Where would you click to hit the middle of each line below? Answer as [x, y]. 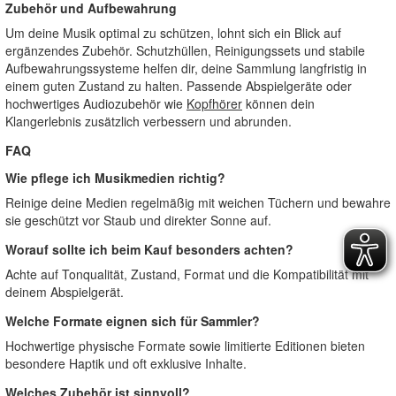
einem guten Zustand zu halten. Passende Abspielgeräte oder [179, 86]
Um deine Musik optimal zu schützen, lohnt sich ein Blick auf [173, 33]
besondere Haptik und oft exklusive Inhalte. [126, 363]
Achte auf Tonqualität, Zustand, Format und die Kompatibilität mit [187, 274]
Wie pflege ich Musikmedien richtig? [115, 178]
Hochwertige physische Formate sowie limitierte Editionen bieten [185, 346]
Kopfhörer [214, 103]
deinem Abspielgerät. [65, 292]
